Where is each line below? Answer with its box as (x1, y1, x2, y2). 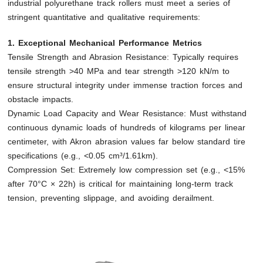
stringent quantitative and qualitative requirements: (8, 12, 201, 22)
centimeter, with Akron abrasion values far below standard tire (8, 137, 246, 147)
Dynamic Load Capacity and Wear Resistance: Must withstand (8, 109, 247, 119)
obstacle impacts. (8, 95, 74, 104)
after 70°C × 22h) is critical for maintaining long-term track (8, 179, 234, 189)
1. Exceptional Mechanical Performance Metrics (8, 38, 203, 48)
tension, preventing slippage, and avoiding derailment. (8, 193, 215, 203)
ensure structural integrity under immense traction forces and (8, 80, 243, 90)
